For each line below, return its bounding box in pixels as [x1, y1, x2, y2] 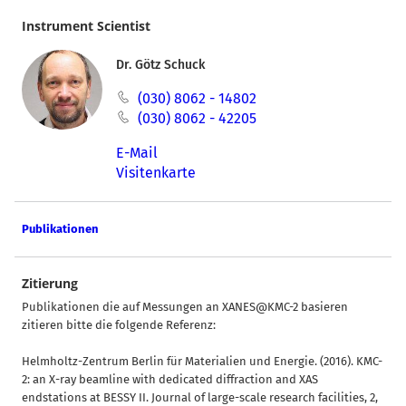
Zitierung [22, 274, 78, 292]
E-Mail [115, 143, 158, 161]
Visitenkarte [115, 163, 196, 181]
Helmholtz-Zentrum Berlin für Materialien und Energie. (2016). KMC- [22, 353, 382, 368]
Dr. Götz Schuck [115, 56, 205, 72]
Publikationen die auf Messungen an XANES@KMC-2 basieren [22, 299, 348, 314]
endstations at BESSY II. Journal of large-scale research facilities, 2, [22, 390, 378, 404]
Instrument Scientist [22, 16, 150, 34]
